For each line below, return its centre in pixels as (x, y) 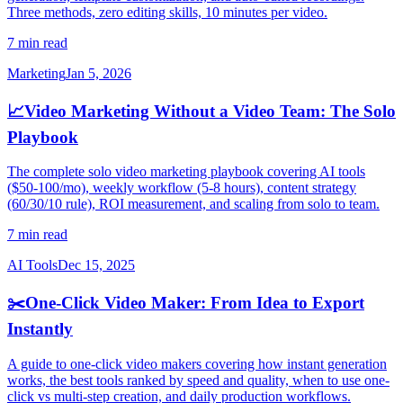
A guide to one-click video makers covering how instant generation (197, 363)
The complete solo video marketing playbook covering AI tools (186, 172)
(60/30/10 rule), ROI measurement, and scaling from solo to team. (193, 204)
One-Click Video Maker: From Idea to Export (195, 302)
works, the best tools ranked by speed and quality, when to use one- (198, 380)
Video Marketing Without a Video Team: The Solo (210, 111)
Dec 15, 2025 (96, 265)
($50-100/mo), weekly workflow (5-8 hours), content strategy (182, 188)
